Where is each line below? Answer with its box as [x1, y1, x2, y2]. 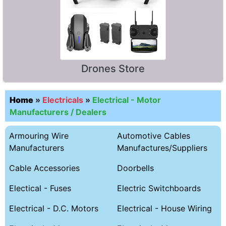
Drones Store [81, 62, 145, 75]
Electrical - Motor [92, 94, 161, 105]
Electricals [42, 94, 83, 105]
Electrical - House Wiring [117, 203, 212, 213]
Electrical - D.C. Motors [9, 203, 98, 213]
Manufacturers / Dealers [10, 106, 106, 117]
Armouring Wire [9, 130, 69, 141]
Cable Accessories [9, 162, 80, 173]
